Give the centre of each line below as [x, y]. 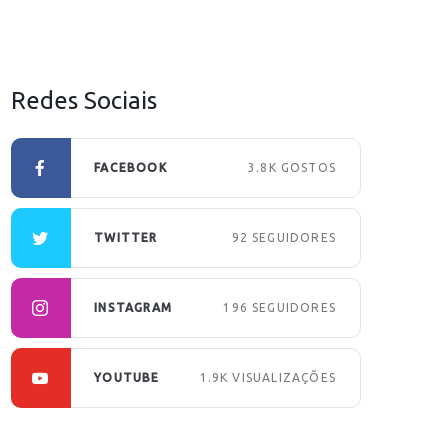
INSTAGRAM [133, 307]
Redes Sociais [84, 100]
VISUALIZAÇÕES [284, 377]
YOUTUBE [127, 377]
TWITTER [126, 237]
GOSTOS [308, 167]
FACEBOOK [130, 167]
